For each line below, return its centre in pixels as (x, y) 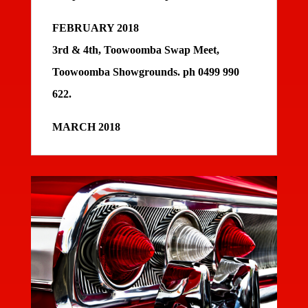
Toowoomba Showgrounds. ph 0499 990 (145, 72)
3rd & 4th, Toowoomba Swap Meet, (135, 50)
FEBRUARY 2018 (95, 28)
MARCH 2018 (86, 127)
